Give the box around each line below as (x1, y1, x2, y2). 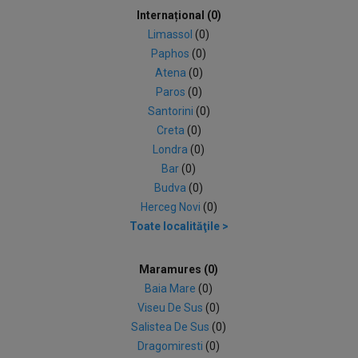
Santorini (147, 105, 196, 117)
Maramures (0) (139, 263, 219, 276)
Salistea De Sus (131, 320, 213, 333)
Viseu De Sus (137, 301, 206, 314)
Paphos (151, 47, 193, 60)
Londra (153, 143, 191, 156)
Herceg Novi (140, 201, 203, 213)
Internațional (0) (136, 9, 221, 22)
